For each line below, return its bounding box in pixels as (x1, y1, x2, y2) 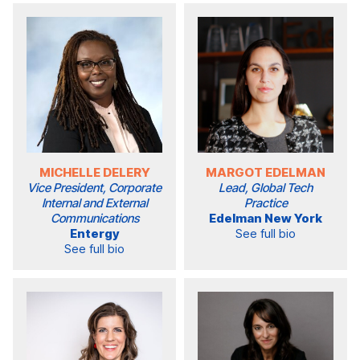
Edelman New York (209, 211, 322, 227)
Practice (243, 195, 288, 211)
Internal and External (41, 195, 148, 211)
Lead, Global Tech (219, 180, 313, 196)
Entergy (69, 226, 120, 242)
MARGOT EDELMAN (206, 165, 325, 181)
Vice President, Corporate (27, 180, 162, 196)
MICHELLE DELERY (39, 165, 150, 181)
